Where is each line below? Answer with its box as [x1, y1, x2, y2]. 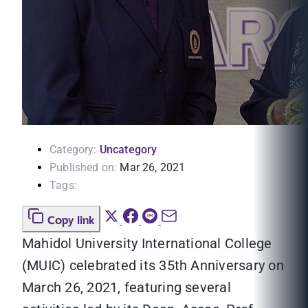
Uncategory [99, 143, 157, 157]
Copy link [47, 212, 95, 230]
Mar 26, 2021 [120, 161, 186, 175]
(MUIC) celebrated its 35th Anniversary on [22, 257, 284, 274]
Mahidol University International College [22, 235, 272, 252]
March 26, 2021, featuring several [22, 279, 231, 296]
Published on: [49, 161, 118, 175]
